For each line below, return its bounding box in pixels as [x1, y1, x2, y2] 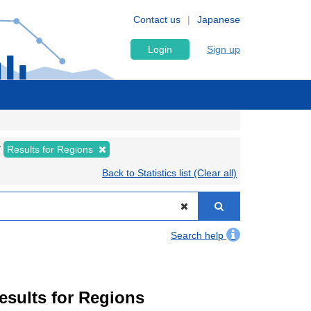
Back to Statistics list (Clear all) [102, 167, 237, 178]
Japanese [197, 14, 240, 25]
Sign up [207, 44, 240, 55]
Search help [171, 230, 226, 241]
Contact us [133, 14, 180, 25]
